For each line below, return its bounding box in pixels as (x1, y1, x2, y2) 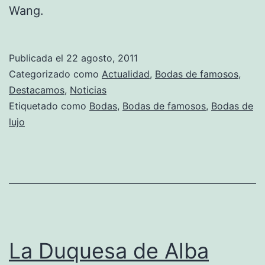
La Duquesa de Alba (9, 237, 209, 264)
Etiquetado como (9, 99, 89, 112)
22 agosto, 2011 (66, 51, 138, 64)
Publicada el (9, 51, 66, 64)
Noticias (70, 83, 106, 96)
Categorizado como (9, 67, 102, 80)
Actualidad (102, 67, 150, 80)
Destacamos (9, 83, 64, 96)
